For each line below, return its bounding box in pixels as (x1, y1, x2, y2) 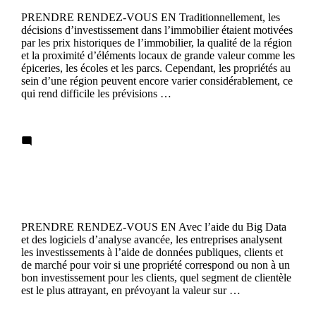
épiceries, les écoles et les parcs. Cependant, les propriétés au (21, 62, 291, 75)
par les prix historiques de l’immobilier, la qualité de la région (21, 37, 292, 49)
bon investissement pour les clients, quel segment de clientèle (21, 271, 291, 284)
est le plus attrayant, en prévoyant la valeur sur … (21, 284, 241, 296)
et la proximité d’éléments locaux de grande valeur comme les (21, 49, 295, 62)
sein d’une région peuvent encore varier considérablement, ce (21, 75, 293, 87)
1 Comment (32, 137, 85, 150)
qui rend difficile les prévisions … (21, 87, 171, 100)
